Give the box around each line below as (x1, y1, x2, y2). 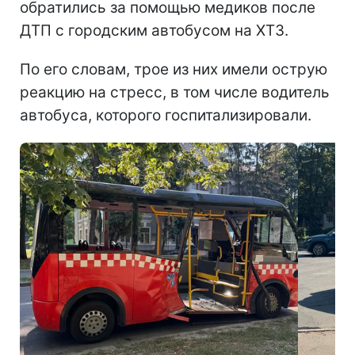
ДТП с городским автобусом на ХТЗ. (20, 21, 288, 40)
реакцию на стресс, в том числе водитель (20, 82, 330, 101)
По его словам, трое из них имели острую (20, 59, 327, 78)
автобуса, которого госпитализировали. (20, 105, 311, 124)
